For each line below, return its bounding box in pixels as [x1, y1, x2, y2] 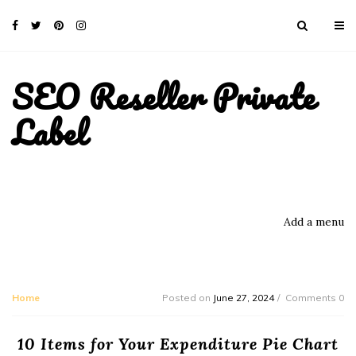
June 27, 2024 [213, 291, 274, 304]
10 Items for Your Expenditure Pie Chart [17, 333, 339, 354]
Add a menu [284, 214, 344, 229]
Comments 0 [285, 291, 344, 304]
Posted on [162, 291, 213, 304]
